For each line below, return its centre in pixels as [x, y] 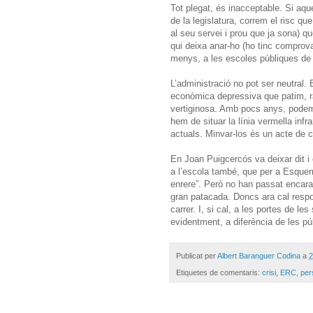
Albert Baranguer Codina [259, 256]
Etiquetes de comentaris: [219, 273]
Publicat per [197, 256]
